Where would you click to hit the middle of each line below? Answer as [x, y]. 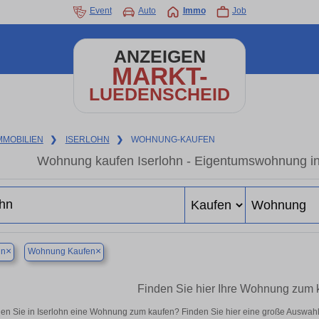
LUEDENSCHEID [159, 94]
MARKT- [159, 76]
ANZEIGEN [159, 57]
